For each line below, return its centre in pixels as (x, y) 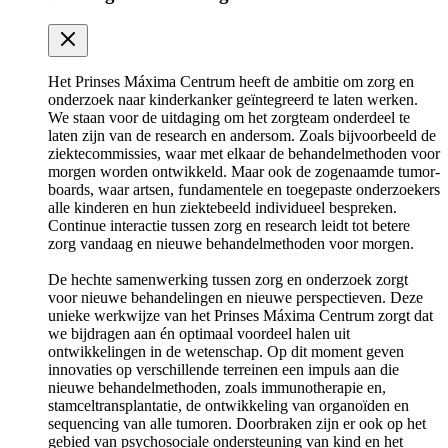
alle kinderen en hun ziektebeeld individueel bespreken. (222, 208)
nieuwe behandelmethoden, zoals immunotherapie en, (217, 388)
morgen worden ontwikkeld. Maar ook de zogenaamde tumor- (244, 172)
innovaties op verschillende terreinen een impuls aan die (223, 370)
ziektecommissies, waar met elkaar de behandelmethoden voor (244, 154)
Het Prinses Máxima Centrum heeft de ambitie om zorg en (231, 82)
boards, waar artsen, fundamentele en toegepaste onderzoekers (244, 190)
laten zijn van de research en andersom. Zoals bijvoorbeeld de (242, 136)
